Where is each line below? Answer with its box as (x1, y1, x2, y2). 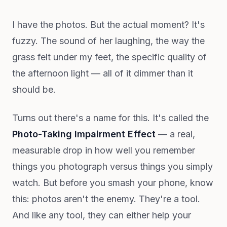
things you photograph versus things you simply (12, 161, 213, 172)
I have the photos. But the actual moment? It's (12, 19, 205, 30)
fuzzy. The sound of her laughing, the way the (12, 35, 205, 46)
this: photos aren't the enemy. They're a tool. (12, 194, 200, 204)
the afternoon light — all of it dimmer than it (12, 68, 193, 79)
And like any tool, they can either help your (12, 210, 191, 220)
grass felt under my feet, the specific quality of (12, 52, 207, 62)
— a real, (156, 129, 195, 139)
